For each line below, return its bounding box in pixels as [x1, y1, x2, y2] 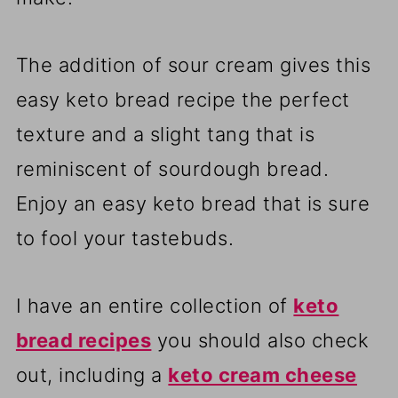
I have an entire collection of [15, 294, 294, 318]
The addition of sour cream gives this [15, 53, 371, 77]
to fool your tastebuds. [15, 227, 235, 251]
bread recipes [15, 329, 152, 353]
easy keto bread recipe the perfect [15, 88, 350, 112]
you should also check [151, 329, 370, 353]
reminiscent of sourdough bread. [15, 157, 330, 181]
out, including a [15, 363, 169, 387]
